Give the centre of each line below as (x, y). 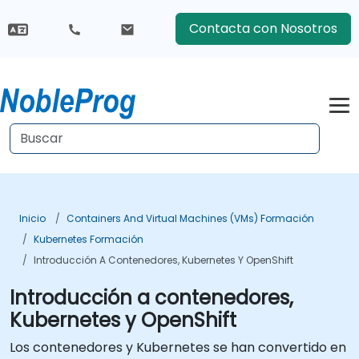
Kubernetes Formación (89, 239)
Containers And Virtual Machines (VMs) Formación (190, 218)
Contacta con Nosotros (263, 28)
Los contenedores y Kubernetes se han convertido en (178, 347)
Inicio (32, 218)
